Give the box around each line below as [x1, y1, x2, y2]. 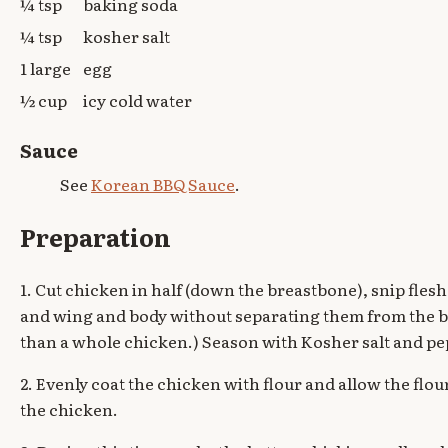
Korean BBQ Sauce [91, 172, 235, 197]
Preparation [20, 219, 171, 255]
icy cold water [83, 88, 192, 113]
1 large [20, 56, 71, 81]
